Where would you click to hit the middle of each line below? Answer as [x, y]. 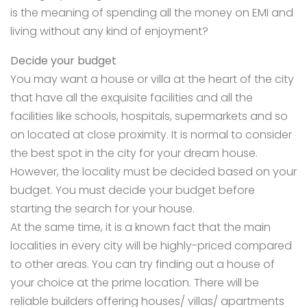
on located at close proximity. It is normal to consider [151, 135]
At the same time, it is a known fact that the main [140, 228]
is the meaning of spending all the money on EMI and [152, 13]
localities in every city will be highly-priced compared [151, 246]
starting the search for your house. [104, 209]
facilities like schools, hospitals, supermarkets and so [149, 116]
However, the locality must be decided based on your [153, 172]
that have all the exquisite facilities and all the [132, 98]
